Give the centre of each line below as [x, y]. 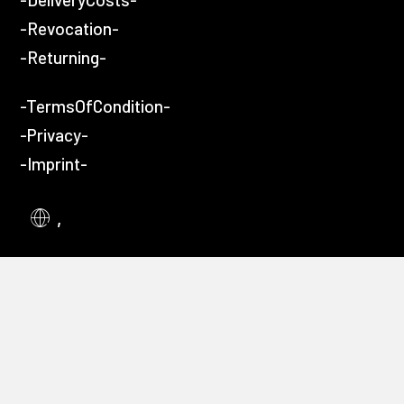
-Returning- [63, 57]
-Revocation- [69, 28]
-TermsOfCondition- [95, 106]
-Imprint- [54, 164]
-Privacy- [54, 135]
